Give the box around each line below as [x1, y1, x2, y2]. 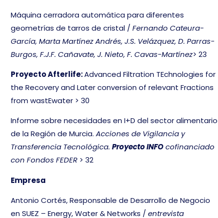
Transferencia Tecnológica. [11, 142, 112, 152]
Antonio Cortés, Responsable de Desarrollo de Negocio [11, 195, 211, 206]
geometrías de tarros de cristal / [11, 22, 133, 33]
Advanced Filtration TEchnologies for [84, 69, 216, 80]
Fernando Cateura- [132, 22, 204, 33]
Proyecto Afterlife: [11, 69, 85, 80]
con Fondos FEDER [11, 155, 80, 165]
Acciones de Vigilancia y [96, 128, 185, 139]
